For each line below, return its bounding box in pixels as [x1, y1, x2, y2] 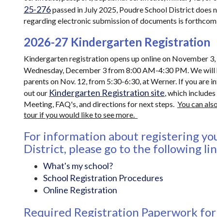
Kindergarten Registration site [49, 87, 165, 98]
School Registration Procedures [43, 172, 163, 183]
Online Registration [43, 185, 117, 195]
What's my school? [43, 160, 113, 171]
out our [24, 88, 49, 97]
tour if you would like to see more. [24, 110, 138, 119]
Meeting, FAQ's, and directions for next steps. [24, 99, 177, 108]
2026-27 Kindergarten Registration [24, 35, 210, 49]
